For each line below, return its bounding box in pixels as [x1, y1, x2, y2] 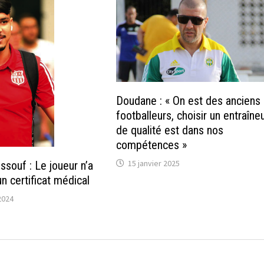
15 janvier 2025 [127, 157, 180, 169]
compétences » [115, 137, 187, 152]
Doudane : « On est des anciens [115, 93, 260, 108]
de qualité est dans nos [115, 123, 223, 137]
